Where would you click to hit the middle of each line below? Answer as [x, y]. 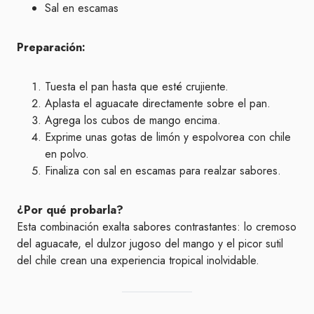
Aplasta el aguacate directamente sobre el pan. [158, 103]
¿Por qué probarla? [70, 210]
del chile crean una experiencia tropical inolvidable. [138, 260]
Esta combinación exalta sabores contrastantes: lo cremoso [157, 227]
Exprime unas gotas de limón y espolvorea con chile [168, 137]
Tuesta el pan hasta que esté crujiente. [137, 87]
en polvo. [67, 154]
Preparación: [51, 47]
